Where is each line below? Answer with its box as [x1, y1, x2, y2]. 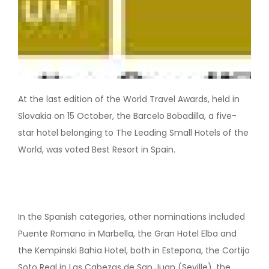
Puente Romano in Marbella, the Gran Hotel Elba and [18, 228, 237, 240]
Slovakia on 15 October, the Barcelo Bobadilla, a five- [18, 110, 237, 122]
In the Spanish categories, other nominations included [18, 211, 245, 223]
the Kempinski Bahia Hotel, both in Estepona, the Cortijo [18, 244, 250, 256]
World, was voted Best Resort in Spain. [18, 144, 175, 156]
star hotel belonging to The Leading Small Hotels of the [18, 127, 249, 139]
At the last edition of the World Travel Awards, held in [18, 93, 240, 105]
